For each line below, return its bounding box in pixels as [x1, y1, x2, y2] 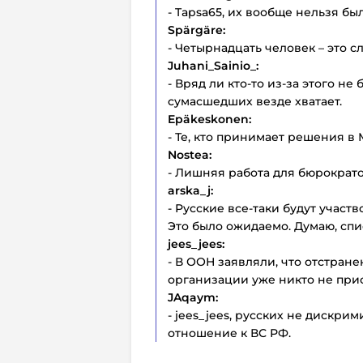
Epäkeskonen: [168, 111, 251, 126]
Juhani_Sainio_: [168, 58, 258, 73]
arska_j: [168, 182, 213, 198]
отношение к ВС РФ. [168, 325, 291, 340]
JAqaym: [168, 289, 218, 305]
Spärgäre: [168, 22, 225, 37]
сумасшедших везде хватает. [168, 93, 342, 109]
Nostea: [168, 147, 211, 162]
